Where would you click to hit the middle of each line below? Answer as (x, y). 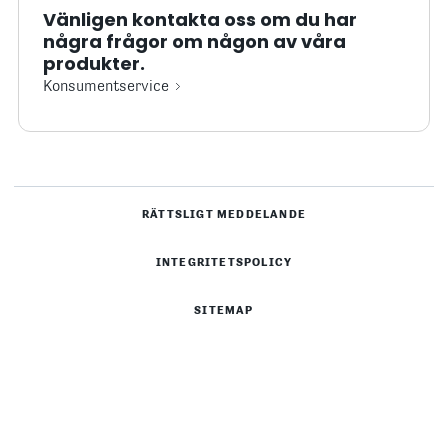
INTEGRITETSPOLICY (224, 263)
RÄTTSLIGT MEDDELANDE (224, 215)
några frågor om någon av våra (194, 42)
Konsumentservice (106, 87)
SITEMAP (224, 311)
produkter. (94, 64)
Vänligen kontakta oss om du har (200, 20)
